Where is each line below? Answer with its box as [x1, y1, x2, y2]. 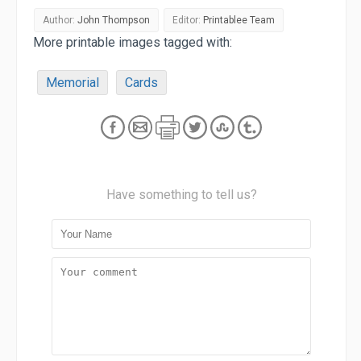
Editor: [172, 15, 203, 27]
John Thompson [77, 15, 150, 27]
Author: [43, 15, 77, 27]
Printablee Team [203, 15, 275, 27]
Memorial [46, 75, 99, 91]
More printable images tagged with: [33, 35, 232, 51]
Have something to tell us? [106, 187, 257, 203]
